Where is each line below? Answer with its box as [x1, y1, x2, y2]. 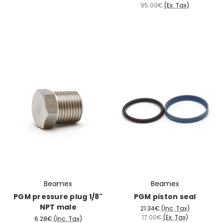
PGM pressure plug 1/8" [13, 192, 103, 202]
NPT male [39, 202, 77, 213]
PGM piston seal [133, 192, 196, 202]
